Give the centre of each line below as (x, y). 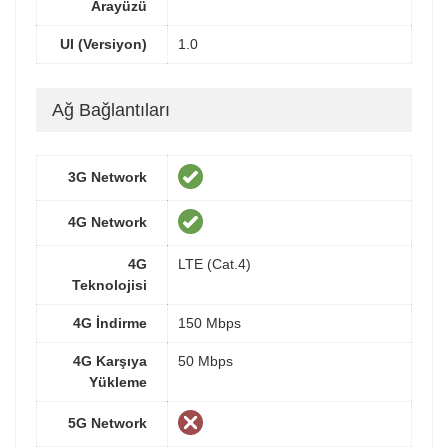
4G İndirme (110, 323)
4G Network (107, 222)
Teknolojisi (109, 285)
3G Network (107, 177)
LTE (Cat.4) (214, 264)
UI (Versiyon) (103, 44)
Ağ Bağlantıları (111, 110)
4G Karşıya (110, 361)
